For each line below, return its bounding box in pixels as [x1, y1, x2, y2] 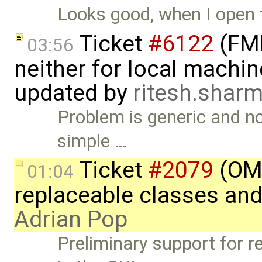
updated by [14, 79, 133, 106]
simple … [57, 130, 127, 152]
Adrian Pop [14, 206, 127, 233]
